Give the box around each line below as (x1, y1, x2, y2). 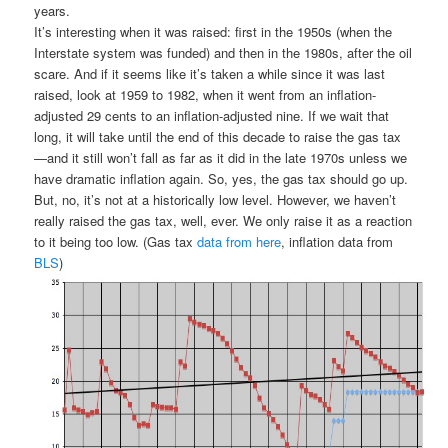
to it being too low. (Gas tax (34, 231, 198, 251)
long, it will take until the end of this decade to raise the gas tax (34, 126, 402, 146)
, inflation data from (281, 231, 394, 251)
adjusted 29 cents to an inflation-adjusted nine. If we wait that (34, 105, 390, 125)
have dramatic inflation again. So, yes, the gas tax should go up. (34, 168, 409, 188)
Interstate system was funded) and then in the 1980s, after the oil (34, 42, 413, 62)
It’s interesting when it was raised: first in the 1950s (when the (34, 21, 393, 41)
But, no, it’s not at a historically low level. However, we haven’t (34, 189, 397, 209)
